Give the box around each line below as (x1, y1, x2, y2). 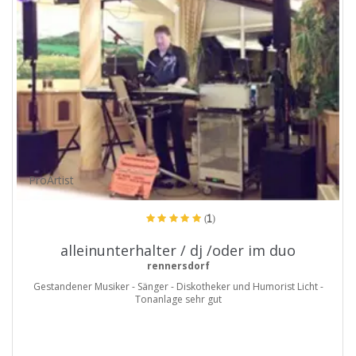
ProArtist (29, 172, 75, 188)
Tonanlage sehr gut (134, 292, 222, 307)
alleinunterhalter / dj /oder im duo (60, 241, 296, 261)
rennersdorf (146, 259, 210, 273)
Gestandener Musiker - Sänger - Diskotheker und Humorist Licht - (33, 280, 323, 294)
